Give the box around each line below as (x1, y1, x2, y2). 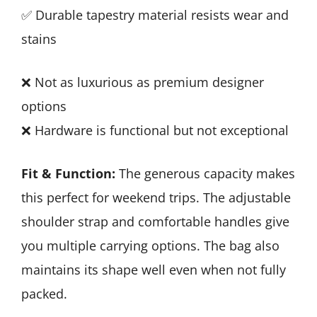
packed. (21, 284, 67, 302)
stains (21, 30, 57, 47)
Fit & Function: (21, 164, 115, 182)
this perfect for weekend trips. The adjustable (21, 188, 291, 206)
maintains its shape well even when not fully (21, 260, 286, 278)
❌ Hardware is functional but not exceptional (21, 121, 289, 139)
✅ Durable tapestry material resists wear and (21, 6, 289, 23)
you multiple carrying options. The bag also (21, 236, 279, 254)
